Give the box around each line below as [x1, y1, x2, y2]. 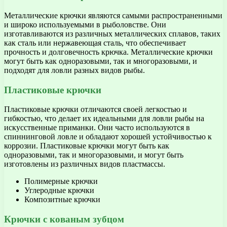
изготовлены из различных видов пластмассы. [4, 160, 165, 169]
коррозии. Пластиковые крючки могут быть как [4, 141, 169, 150]
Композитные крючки [24, 195, 100, 204]
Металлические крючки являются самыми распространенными [4, 11, 222, 20]
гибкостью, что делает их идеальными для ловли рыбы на [4, 114, 204, 123]
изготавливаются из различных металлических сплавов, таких [4, 29, 220, 38]
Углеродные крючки [24, 186, 94, 195]
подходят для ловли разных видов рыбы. [4, 66, 145, 74]
